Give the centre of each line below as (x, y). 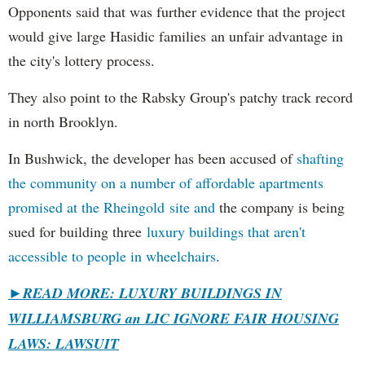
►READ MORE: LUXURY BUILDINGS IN (145, 292)
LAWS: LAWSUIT (64, 343)
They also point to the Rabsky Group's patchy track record (180, 97)
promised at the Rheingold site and (112, 207)
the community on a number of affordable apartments (166, 182)
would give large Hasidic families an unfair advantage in (176, 35)
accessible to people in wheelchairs (112, 255)
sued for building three (75, 231)
